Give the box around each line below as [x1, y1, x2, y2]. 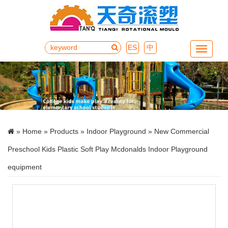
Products [50, 127, 78, 135]
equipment [8, 162, 42, 171]
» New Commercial [146, 127, 209, 135]
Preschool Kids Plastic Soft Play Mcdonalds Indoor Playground [8, 145, 208, 153]
